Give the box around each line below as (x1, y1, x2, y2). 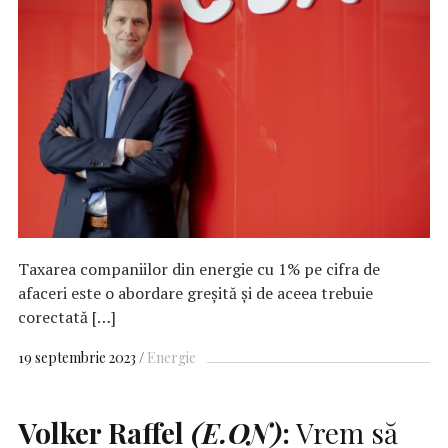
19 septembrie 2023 (18, 347, 136, 367)
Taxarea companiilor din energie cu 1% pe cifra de (18, 257, 380, 280)
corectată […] (18, 305, 116, 328)
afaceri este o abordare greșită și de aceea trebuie (18, 281, 373, 304)
